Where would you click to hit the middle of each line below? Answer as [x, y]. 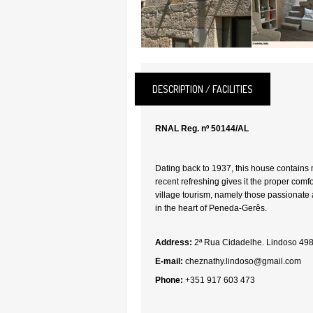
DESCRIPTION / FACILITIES [203, 89]
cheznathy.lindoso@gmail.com [243, 261]
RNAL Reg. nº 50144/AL [202, 129]
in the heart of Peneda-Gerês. [211, 208]
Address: [174, 242]
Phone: [169, 280]
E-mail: [169, 261]
